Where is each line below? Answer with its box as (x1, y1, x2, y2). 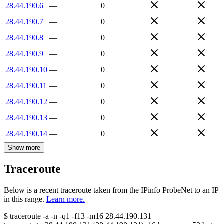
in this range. (4, 195, 44, 204)
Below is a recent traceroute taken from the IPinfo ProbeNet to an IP (4, 186, 218, 195)
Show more (8, 143, 40, 151)
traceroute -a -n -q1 (10, 212, 70, 221)
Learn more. (46, 195, 85, 204)
